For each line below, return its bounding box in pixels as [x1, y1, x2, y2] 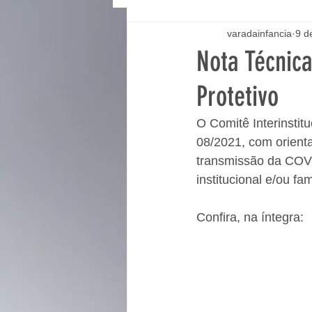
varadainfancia [227, 27, 292, 39]
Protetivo [196, 80, 279, 113]
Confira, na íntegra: [196, 210, 304, 224]
